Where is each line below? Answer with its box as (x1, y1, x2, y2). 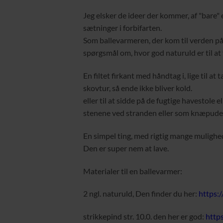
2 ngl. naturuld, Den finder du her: (83, 189, 199, 199)
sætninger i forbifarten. (83, 23, 162, 33)
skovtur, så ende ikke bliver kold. (83, 83, 192, 93)
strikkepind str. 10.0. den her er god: (83, 212, 204, 222)
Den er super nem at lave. (83, 143, 169, 153)
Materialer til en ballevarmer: (83, 166, 182, 176)
